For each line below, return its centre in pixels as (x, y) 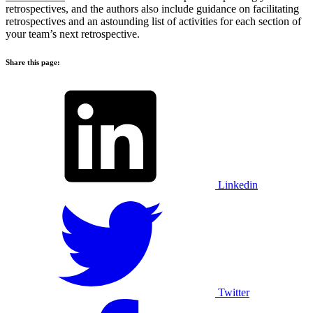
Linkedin (238, 184)
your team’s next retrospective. (73, 34)
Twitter (234, 292)
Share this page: (33, 62)
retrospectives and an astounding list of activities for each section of (153, 21)
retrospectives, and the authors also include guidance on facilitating (152, 8)
